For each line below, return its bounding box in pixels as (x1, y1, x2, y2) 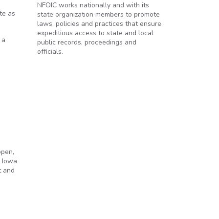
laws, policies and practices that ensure (37, 19, 161, 28)
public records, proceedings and (37, 38, 136, 47)
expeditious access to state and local (37, 28, 153, 38)
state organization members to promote (37, 10, 160, 19)
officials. (37, 47, 63, 56)
